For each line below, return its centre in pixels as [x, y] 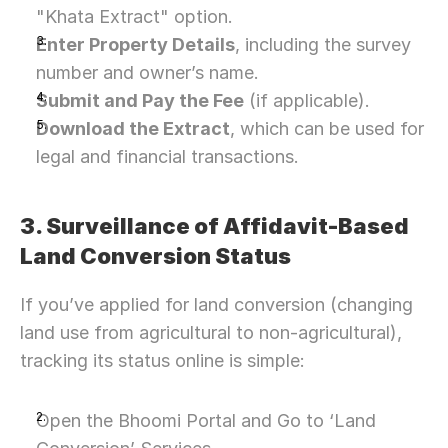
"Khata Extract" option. [134, 16]
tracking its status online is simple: [162, 360]
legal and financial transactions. [167, 156]
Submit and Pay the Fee [140, 100]
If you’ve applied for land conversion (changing [216, 304]
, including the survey [323, 44]
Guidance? [314, 430]
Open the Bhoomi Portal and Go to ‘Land [206, 420]
